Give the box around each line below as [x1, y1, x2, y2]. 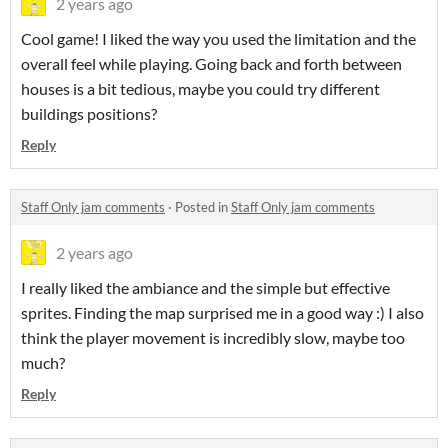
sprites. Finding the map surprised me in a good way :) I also [21, 303, 424, 323]
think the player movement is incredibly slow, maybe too [21, 328, 405, 348]
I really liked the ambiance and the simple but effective [21, 278, 390, 298]
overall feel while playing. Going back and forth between [21, 54, 402, 74]
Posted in [175, 199, 231, 216]
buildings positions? [21, 104, 157, 124]
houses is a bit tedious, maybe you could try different [21, 79, 380, 99]
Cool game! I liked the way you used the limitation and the [21, 29, 416, 49]
